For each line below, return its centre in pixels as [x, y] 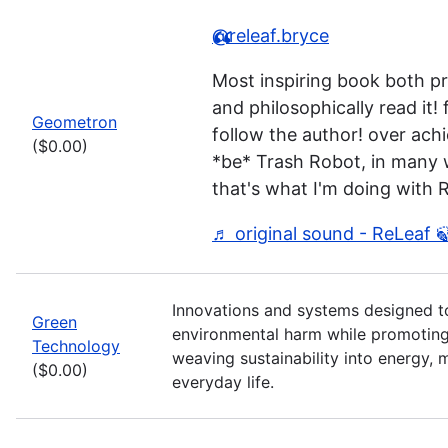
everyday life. [223, 382]
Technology [76, 346]
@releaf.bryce [270, 35]
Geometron [74, 122]
